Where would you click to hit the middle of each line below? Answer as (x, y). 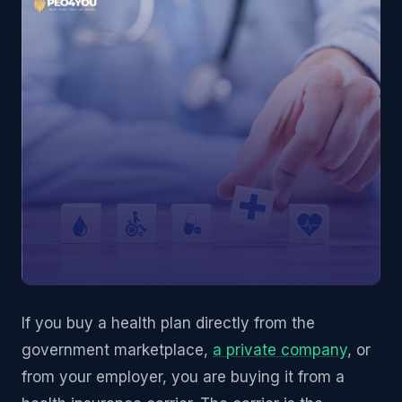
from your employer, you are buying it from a (183, 377)
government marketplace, (117, 350)
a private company (280, 350)
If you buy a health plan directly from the (168, 323)
